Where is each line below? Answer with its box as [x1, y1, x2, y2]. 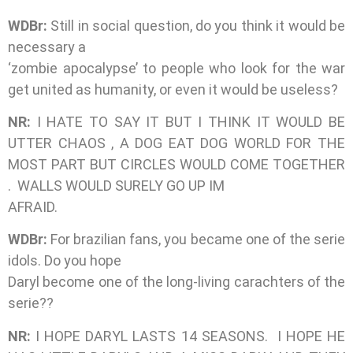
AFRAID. [8, 199, 58, 216]
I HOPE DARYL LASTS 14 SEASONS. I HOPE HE [35, 327, 346, 344]
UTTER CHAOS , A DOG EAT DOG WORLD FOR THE [8, 135, 345, 152]
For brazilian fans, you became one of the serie [47, 231, 345, 248]
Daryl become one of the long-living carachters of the [8, 273, 345, 291]
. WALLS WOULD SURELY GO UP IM [8, 177, 225, 195]
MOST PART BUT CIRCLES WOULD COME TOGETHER [8, 156, 345, 173]
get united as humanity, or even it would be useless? [8, 80, 338, 98]
